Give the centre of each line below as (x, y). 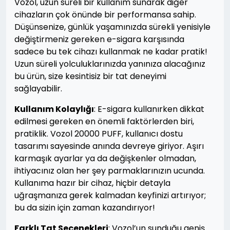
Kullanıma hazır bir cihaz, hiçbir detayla (92, 183)
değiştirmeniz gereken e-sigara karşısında (99, 39)
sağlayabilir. (38, 89)
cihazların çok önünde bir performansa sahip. (105, 15)
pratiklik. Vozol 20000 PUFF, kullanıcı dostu (99, 134)
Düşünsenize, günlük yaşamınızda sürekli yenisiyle (112, 27)
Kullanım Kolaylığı (54, 109)
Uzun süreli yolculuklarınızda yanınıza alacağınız (110, 64)
